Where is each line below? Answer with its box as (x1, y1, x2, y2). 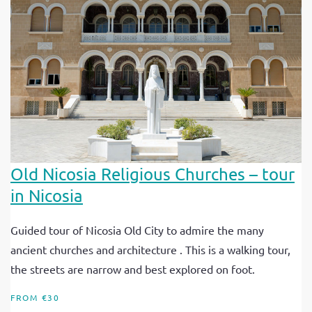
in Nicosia (10, 185, 83, 206)
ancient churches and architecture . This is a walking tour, (10, 242, 290, 257)
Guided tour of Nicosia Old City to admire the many (10, 223, 264, 237)
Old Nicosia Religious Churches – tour (10, 164, 295, 185)
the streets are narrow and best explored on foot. (10, 262, 255, 276)
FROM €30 (10, 292, 60, 304)
